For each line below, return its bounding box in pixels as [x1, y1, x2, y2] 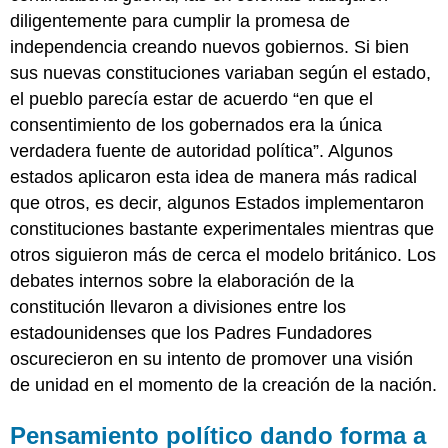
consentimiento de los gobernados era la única [10, 114, 383, 135]
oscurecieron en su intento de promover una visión [10, 348, 414, 369]
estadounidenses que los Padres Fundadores [10, 322, 373, 343]
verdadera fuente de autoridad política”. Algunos [10, 140, 394, 161]
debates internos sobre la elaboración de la [10, 270, 355, 291]
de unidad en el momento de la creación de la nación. [10, 374, 438, 395]
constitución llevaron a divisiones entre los [10, 296, 347, 317]
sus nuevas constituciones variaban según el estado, [10, 62, 432, 83]
